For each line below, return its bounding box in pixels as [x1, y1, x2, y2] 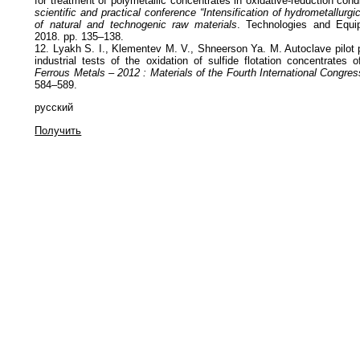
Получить [35, 124, 82, 137]
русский [35, 101, 74, 114]
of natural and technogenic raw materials [35, 18, 237, 31]
